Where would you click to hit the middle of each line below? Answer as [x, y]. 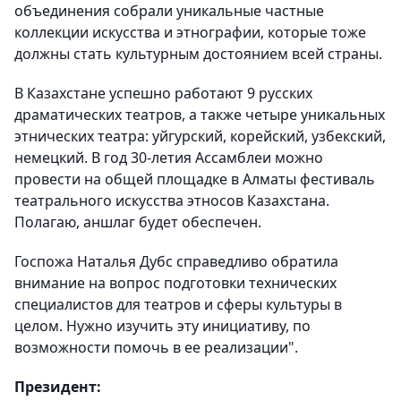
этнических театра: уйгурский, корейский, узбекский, [200, 136]
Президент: [58, 387]
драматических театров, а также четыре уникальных [200, 115]
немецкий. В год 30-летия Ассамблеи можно [169, 158]
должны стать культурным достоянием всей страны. [198, 54]
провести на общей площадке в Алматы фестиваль [195, 179]
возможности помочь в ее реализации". [156, 347]
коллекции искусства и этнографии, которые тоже [190, 32]
